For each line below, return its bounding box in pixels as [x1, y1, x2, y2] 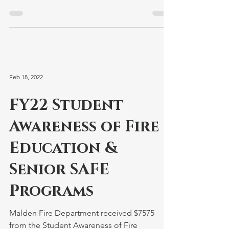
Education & [9, 138, 118, 158]
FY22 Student [9, 95, 123, 116]
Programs [9, 181, 94, 201]
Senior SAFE [9, 159, 109, 180]
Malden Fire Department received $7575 [9, 208, 154, 218]
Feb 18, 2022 [9, 73, 43, 81]
